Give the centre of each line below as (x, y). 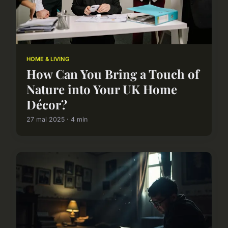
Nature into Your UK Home (102, 89)
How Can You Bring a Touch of (113, 74)
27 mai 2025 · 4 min (57, 120)
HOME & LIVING (48, 59)
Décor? (47, 105)
